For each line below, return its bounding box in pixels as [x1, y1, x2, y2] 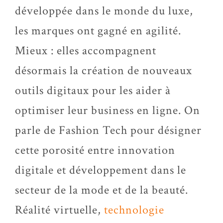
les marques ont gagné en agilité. [15, 23, 181, 38]
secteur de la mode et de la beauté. [15, 182, 188, 198]
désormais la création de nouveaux [15, 63, 192, 78]
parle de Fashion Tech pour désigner [15, 122, 202, 138]
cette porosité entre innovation [15, 142, 175, 158]
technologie [104, 202, 164, 218]
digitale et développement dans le [15, 162, 186, 178]
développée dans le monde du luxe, [15, 3, 193, 18]
